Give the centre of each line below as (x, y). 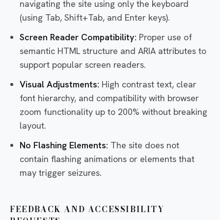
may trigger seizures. (61, 173)
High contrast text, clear (148, 84)
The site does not (144, 145)
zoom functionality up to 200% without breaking (113, 112)
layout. (33, 125)
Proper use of (164, 37)
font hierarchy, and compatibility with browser (109, 98)
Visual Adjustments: (59, 84)
